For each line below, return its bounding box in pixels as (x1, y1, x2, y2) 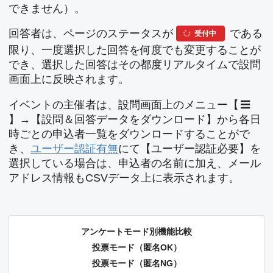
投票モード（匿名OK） (91, 243, 182, 253)
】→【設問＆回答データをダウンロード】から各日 (9, 113, 261, 126)
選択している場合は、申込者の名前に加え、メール (9, 157, 261, 169)
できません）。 (9, 2, 85, 15)
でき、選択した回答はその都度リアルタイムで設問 (9, 58, 261, 71)
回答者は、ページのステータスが (9, 27, 176, 40)
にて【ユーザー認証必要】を (118, 142, 261, 155)
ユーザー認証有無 (30, 142, 118, 155)
